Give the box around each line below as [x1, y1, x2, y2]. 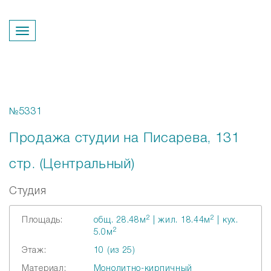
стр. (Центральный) [9, 158, 135, 171]
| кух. [214, 217, 238, 224]
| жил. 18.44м [150, 217, 211, 224]
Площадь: [22, 217, 63, 224]
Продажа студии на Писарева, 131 [9, 132, 240, 145]
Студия [9, 186, 47, 196]
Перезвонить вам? [102, 39, 169, 46]
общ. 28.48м [93, 217, 146, 224]
